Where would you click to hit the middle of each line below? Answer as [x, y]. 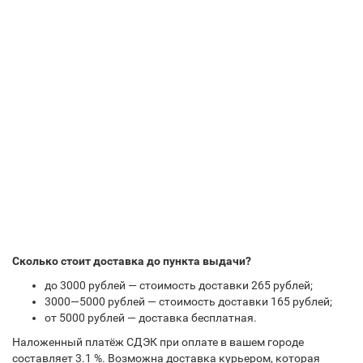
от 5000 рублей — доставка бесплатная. [151, 318]
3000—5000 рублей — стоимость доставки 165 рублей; [188, 301]
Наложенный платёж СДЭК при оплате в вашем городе [158, 342]
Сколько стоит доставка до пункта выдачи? [132, 261]
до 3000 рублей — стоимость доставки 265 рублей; [179, 285]
